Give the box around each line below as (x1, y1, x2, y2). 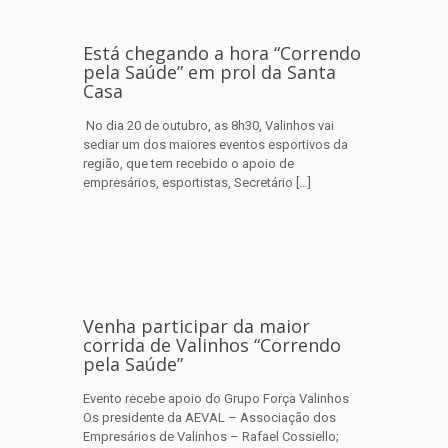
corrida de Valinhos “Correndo (83, 333, 341, 357)
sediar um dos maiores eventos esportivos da (83, 137, 348, 152)
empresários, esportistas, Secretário (83, 175, 293, 190)
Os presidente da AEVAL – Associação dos (83, 410, 336, 425)
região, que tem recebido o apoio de (83, 156, 294, 171)
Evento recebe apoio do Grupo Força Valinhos (83, 391, 349, 406)
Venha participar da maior (83, 314, 310, 338)
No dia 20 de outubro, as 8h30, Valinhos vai (83, 118, 334, 133)
